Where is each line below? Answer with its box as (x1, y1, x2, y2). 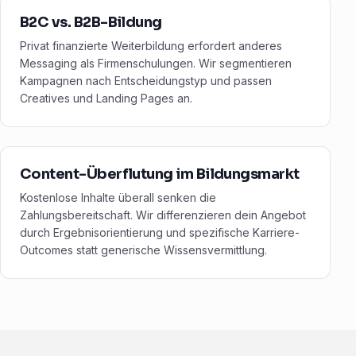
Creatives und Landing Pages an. (20, 91, 192, 106)
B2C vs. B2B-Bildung (20, 14, 162, 32)
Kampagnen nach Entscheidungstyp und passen (20, 74, 272, 88)
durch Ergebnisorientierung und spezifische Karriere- (20, 226, 300, 240)
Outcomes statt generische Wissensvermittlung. (20, 243, 267, 257)
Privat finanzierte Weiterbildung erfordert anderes (20, 39, 282, 53)
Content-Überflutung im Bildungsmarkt (20, 165, 300, 184)
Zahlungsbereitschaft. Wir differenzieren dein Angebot (20, 208, 306, 222)
